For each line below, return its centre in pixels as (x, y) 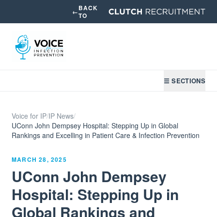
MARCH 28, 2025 (39, 159)
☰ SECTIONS (184, 81)
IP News (61, 116)
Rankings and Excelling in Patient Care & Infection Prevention (106, 135)
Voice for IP (29, 116)
